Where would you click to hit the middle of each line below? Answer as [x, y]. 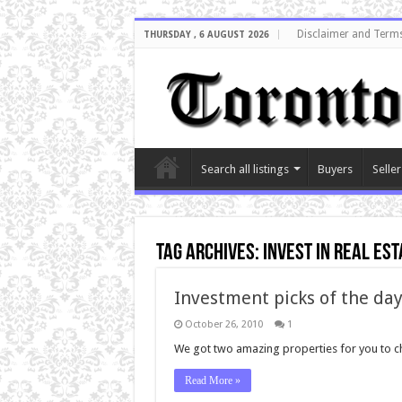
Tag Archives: [209, 253]
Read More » [212, 380]
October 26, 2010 [223, 324]
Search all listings [245, 169]
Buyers [335, 169]
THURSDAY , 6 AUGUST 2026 [206, 35]
